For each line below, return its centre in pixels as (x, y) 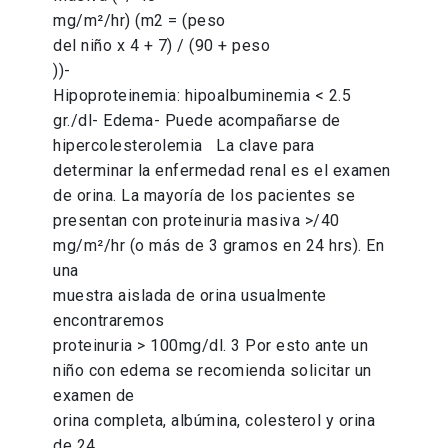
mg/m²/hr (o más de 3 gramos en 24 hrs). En (219, 246)
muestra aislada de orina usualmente (190, 296)
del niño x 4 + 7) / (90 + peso (162, 46)
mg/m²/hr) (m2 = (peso (139, 21)
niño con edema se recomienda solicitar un (212, 371)
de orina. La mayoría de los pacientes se (204, 196)
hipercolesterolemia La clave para (184, 146)
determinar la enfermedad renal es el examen (222, 171)
